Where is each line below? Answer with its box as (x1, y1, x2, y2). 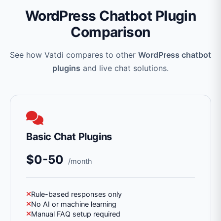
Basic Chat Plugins (26, 131, 112, 143)
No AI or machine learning (31, 200, 116, 209)
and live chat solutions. (80, 63, 169, 74)
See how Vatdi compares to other (10, 50, 138, 60)
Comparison (71, 24, 150, 41)
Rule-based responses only (31, 190, 122, 199)
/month (68, 157, 92, 166)
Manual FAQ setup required (31, 210, 120, 219)
